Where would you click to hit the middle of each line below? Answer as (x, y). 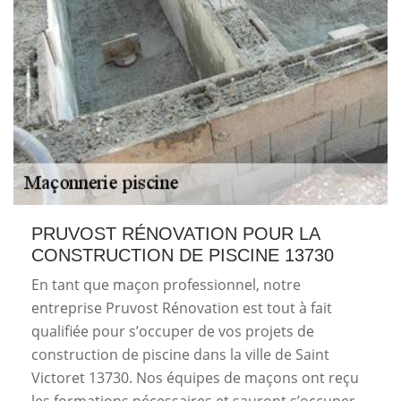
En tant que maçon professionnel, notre (166, 285)
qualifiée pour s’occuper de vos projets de (173, 331)
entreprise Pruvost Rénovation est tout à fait (182, 308)
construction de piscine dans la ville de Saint (180, 354)
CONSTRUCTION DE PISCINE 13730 (183, 255)
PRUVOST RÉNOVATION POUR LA (175, 234)
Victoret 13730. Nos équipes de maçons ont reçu (195, 378)
